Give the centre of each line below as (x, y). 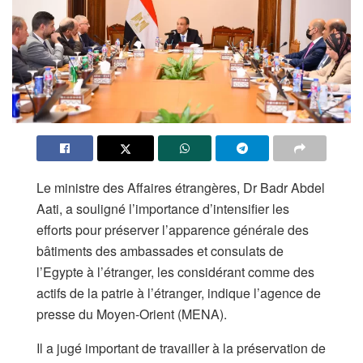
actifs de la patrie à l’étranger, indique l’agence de (179, 293)
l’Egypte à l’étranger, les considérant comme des (175, 271)
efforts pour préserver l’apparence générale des (173, 229)
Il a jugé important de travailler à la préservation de (181, 348)
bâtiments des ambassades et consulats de (160, 250)
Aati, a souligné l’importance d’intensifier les (163, 208)
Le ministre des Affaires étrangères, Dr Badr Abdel (181, 187)
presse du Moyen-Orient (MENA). (132, 314)
